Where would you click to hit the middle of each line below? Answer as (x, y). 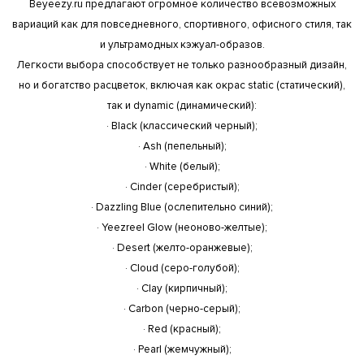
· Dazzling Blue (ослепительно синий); (182, 207)
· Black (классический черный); (182, 126)
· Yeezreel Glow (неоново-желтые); (182, 227)
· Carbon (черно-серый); (182, 308)
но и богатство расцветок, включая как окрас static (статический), (182, 85)
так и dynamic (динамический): (182, 105)
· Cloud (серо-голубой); (182, 268)
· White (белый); (182, 166)
